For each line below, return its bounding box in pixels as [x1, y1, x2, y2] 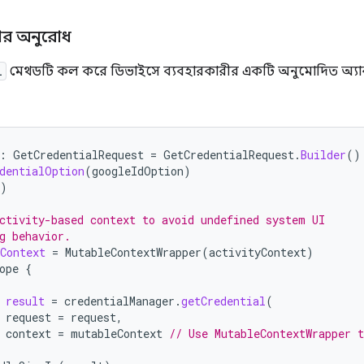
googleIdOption [92, 163, 184, 179]
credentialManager [64, 293, 175, 309]
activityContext [209, 245, 306, 260]
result [6, 293, 45, 309]
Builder [301, 147, 346, 162]
